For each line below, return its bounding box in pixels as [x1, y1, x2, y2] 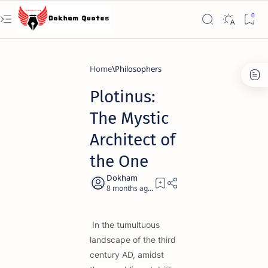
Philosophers [115, 63, 162, 74]
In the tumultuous [92, 220, 160, 230]
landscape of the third [90, 234, 176, 245]
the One [90, 151, 148, 171]
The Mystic [90, 108, 169, 128]
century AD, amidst [90, 249, 164, 260]
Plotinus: [90, 87, 156, 106]
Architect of [90, 130, 175, 150]
